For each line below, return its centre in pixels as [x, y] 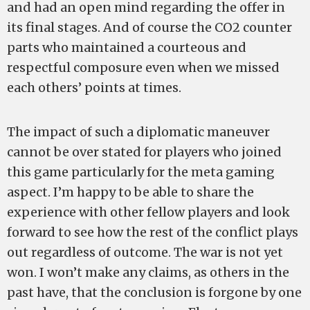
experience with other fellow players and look [148, 212]
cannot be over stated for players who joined [144, 152]
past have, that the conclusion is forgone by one [154, 292]
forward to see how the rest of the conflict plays [153, 232]
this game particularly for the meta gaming [141, 172]
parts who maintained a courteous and [127, 47]
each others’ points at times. [94, 88]
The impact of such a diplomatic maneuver [138, 132]
